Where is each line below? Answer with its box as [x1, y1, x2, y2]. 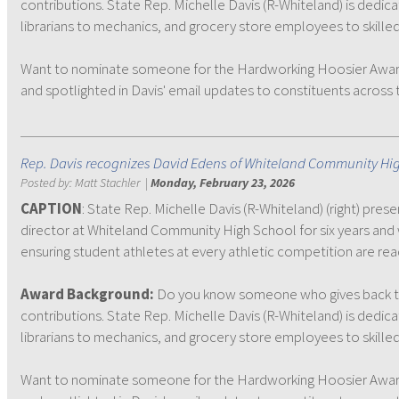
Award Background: [20, 284, 154, 304]
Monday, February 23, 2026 [151, 175, 295, 191]
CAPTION [20, 199, 82, 218]
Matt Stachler [75, 175, 140, 191]
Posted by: [20, 175, 75, 191]
